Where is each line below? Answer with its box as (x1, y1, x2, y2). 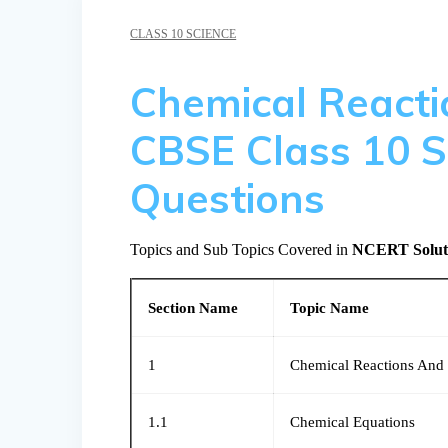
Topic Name (290, 300, 370, 317)
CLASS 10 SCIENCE (130, 27, 237, 42)
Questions (130, 173, 326, 224)
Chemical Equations (290, 414, 416, 431)
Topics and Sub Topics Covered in (130, 241, 353, 259)
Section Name (148, 300, 239, 317)
